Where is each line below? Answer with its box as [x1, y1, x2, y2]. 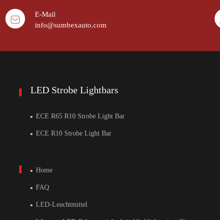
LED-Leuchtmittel [34, 201, 87, 209]
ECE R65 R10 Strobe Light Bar [34, 112, 125, 120]
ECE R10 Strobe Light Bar [34, 130, 111, 137]
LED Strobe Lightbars [30, 84, 118, 96]
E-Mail [35, 10, 55, 19]
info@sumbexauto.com [35, 21, 107, 29]
